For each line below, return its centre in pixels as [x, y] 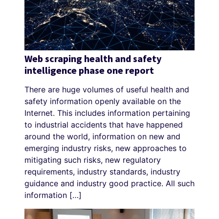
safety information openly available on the [103, 101]
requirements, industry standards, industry [102, 171]
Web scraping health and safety [93, 59]
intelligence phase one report [89, 71]
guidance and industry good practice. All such [109, 183]
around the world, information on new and [102, 136]
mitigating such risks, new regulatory [93, 160]
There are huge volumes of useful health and [107, 89]
